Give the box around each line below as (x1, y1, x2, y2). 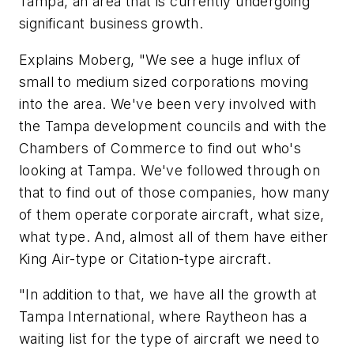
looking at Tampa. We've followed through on (19, 161, 321, 179)
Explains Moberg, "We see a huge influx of (19, 51, 301, 68)
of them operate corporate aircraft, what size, (19, 205, 325, 223)
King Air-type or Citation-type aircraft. (19, 250, 271, 267)
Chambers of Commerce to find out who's (19, 139, 302, 156)
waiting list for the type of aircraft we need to (19, 330, 320, 348)
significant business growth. (19, 14, 204, 32)
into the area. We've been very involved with (19, 95, 317, 112)
